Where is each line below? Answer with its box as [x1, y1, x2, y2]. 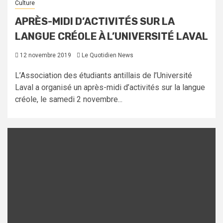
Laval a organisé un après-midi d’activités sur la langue [15, 83, 205, 93]
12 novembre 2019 [18, 52, 71, 59]
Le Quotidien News [82, 52, 133, 59]
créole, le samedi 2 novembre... [15, 95, 122, 105]
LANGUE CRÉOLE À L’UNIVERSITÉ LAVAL [15, 30, 208, 43]
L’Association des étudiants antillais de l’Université [15, 71, 192, 81]
